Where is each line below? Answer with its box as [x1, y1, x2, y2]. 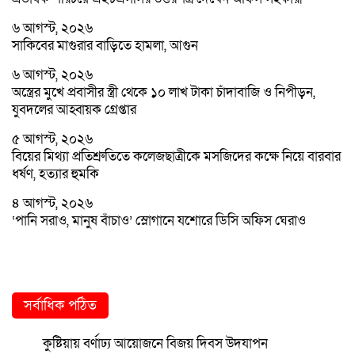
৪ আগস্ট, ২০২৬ [12, 193, 93, 212]
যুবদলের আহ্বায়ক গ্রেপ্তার [12, 100, 136, 119]
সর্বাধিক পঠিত [24, 296, 97, 315]
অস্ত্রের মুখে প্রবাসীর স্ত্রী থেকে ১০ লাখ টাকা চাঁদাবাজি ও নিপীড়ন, [12, 82, 315, 101]
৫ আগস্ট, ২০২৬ [12, 129, 93, 148]
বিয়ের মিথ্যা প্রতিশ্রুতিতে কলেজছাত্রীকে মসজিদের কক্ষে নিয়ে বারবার [12, 147, 341, 166]
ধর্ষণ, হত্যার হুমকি [12, 164, 99, 183]
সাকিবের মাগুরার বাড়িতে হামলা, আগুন [12, 36, 198, 55]
